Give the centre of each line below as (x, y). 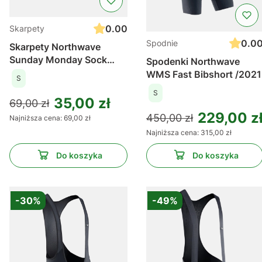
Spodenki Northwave (193, 62)
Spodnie (162, 43)
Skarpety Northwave (55, 46)
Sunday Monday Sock (58, 59)
